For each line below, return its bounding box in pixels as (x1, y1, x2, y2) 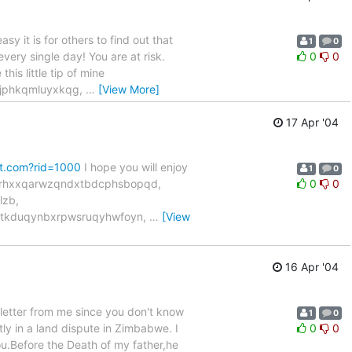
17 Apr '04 (283, 115, 339, 130)
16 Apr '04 (282, 259, 339, 273)
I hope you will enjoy (81, 160, 188, 174)
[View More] (98, 82, 159, 96)
